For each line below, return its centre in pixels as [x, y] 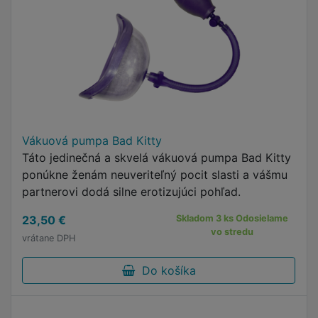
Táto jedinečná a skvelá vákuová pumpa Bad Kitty [157, 158]
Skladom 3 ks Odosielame [232, 218]
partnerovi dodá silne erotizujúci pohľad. [131, 192]
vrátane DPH [49, 238]
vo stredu [232, 232]
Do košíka [165, 270]
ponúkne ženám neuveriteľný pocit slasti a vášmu [155, 175]
